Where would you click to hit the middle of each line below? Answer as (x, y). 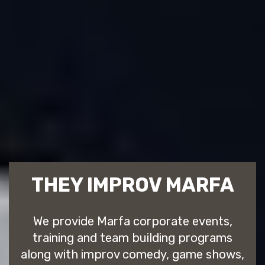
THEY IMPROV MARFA (132, 185)
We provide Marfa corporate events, (132, 221)
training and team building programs (132, 237)
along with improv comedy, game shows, (132, 254)
